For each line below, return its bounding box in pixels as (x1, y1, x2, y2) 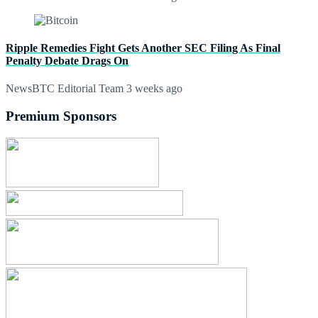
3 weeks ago (124, 82, 182, 95)
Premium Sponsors (6, 109, 116, 124)
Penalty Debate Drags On (6, 55, 128, 67)
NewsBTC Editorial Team (6, 82, 124, 95)
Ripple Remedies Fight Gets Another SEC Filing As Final (6, 42, 280, 55)
